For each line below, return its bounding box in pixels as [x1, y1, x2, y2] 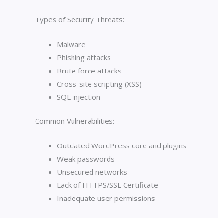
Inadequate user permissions [57, 193, 155, 203]
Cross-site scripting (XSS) [57, 78, 142, 89]
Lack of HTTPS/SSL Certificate [57, 180, 158, 190]
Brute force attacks [57, 65, 122, 75]
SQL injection [57, 91, 100, 102]
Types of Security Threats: [35, 14, 124, 24]
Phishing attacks [57, 52, 111, 62]
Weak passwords [57, 154, 115, 164]
